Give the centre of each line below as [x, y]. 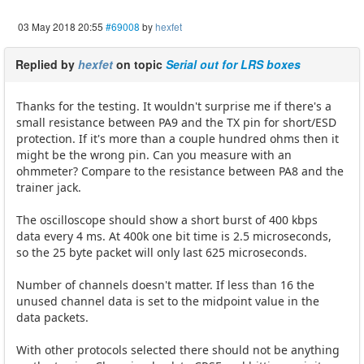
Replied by [47, 65]
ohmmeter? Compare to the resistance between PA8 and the [180, 171]
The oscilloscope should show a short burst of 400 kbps [167, 220]
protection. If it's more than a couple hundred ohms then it [178, 139]
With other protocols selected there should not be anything [178, 350]
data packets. [52, 318]
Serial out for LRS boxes [233, 65]
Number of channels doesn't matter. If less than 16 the [165, 285]
